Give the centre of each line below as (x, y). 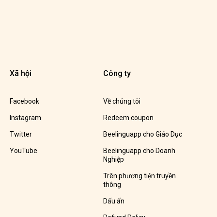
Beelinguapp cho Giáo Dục (142, 134)
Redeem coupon (128, 118)
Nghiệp (113, 160)
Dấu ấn (114, 201)
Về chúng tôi (122, 101)
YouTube (23, 151)
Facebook (24, 101)
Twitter (21, 134)
